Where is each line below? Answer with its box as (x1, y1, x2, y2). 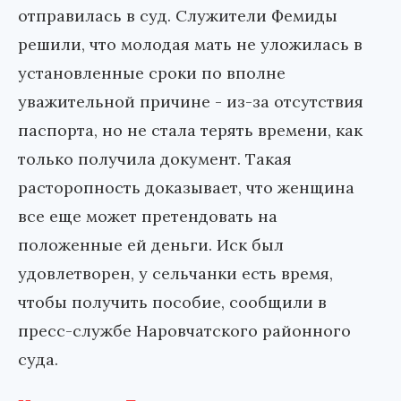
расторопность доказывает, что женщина (18, 176, 354, 198)
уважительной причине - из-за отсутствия (18, 90, 363, 112)
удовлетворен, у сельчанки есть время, (18, 262, 333, 284)
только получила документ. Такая (18, 148, 292, 169)
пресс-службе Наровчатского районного (18, 320, 351, 341)
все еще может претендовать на (18, 205, 277, 226)
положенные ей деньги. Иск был (18, 234, 284, 255)
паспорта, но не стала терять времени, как (18, 119, 363, 141)
